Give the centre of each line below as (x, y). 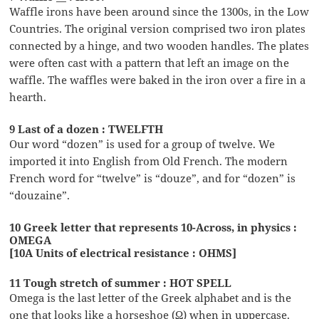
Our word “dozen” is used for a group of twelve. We (142, 143)
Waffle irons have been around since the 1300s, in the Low (159, 11)
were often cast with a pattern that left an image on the (150, 62)
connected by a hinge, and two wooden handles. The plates (159, 45)
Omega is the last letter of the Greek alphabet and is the (151, 297)
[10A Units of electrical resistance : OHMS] (123, 252)
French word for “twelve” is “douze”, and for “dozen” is (153, 178)
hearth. (28, 96)
